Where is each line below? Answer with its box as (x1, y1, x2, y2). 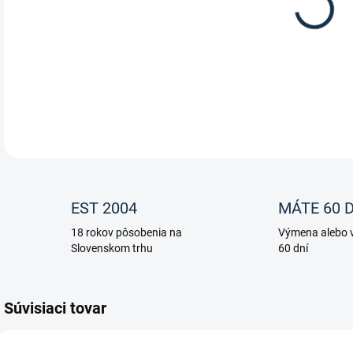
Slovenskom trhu (71, 242, 153, 255)
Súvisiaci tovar (4, 299, 106, 318)
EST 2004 (71, 199, 137, 217)
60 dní (277, 242, 308, 255)
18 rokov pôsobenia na (71, 226, 182, 239)
